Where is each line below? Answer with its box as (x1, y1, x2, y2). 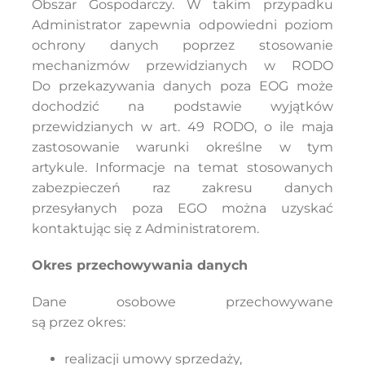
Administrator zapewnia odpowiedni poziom (31, 17, 334, 33)
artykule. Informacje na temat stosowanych (31, 160, 334, 175)
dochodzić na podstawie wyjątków (31, 99, 334, 114)
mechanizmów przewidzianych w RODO (31, 58, 334, 73)
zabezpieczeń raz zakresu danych (31, 180, 334, 196)
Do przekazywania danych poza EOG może (31, 78, 334, 94)
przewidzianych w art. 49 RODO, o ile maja (31, 119, 334, 134)
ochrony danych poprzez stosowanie (31, 37, 334, 53)
